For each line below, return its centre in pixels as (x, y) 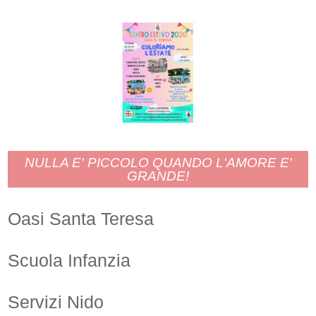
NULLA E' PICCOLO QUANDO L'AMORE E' (158, 162)
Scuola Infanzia (69, 260)
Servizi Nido (56, 302)
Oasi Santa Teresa (81, 218)
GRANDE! (158, 176)
